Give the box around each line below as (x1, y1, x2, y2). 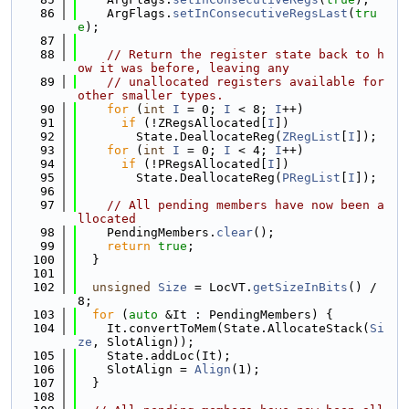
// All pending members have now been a (107, 198, 384, 212)
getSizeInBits (253, 280, 348, 294)
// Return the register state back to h (107, 47, 384, 61)
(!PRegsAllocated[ (136, 157, 267, 171)
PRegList (282, 171, 341, 184)
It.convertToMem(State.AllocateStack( (78, 321, 370, 335)
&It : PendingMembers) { (158, 308, 333, 321)
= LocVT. (187, 280, 253, 294)
